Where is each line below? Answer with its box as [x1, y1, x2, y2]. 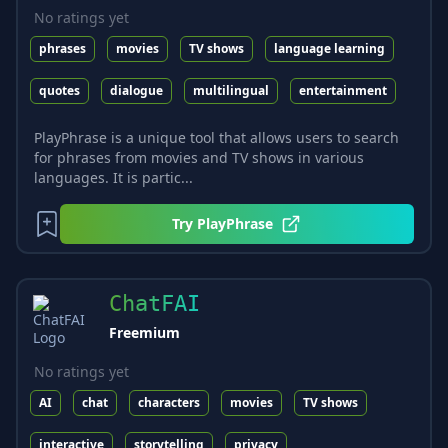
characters [138, 394, 200, 411]
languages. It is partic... [34, 168, 193, 187]
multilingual [193, 82, 269, 99]
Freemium [109, 323, 180, 342]
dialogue [110, 82, 163, 99]
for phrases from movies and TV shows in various [34, 148, 364, 167]
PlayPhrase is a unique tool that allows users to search [34, 128, 399, 147]
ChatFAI [109, 291, 200, 316]
